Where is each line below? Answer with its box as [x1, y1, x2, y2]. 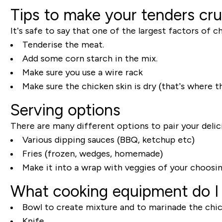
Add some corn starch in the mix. [22, 54, 158, 63]
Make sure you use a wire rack [22, 67, 143, 77]
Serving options [10, 101, 120, 119]
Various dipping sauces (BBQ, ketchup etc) [22, 135, 195, 145]
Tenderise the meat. [22, 40, 104, 50]
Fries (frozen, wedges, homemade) [22, 149, 163, 159]
